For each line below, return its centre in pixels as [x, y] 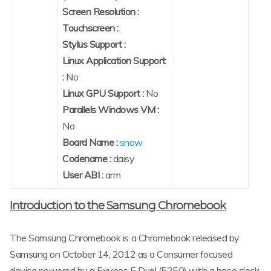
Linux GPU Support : [104, 93]
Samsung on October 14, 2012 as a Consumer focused [121, 254]
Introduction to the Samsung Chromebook [118, 205]
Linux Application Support [114, 60]
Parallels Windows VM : [111, 109]
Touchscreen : [90, 28]
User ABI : [84, 175]
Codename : [88, 158]
